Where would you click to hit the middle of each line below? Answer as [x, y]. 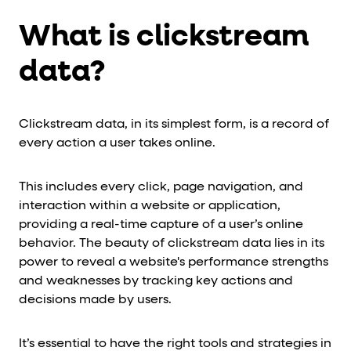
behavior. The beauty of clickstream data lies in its [172, 243]
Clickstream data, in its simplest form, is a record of [174, 124]
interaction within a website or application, [150, 206]
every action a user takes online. [117, 143]
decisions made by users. [95, 300]
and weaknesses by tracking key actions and [156, 281]
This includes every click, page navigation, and [161, 187]
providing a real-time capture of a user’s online [161, 224]
